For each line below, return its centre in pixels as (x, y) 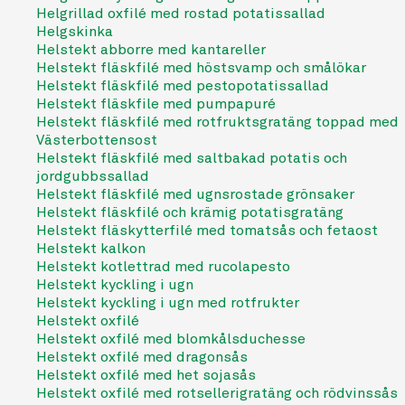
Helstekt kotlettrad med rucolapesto (163, 267)
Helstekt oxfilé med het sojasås (146, 375)
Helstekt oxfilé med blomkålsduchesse (171, 339)
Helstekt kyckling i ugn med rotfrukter (168, 303)
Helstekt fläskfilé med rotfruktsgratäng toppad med (217, 122)
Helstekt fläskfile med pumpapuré (156, 104)
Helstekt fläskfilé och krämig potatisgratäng (190, 212)
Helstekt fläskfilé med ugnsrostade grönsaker (195, 194)
